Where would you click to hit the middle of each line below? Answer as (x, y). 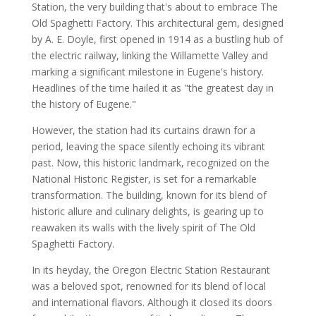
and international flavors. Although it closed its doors (152, 303)
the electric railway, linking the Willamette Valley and (150, 56)
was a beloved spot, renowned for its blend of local (148, 286)
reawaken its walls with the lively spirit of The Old (143, 228)
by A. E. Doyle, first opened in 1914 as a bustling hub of (157, 39)
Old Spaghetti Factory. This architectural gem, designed (157, 23)
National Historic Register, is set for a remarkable (144, 179)
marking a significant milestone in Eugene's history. (147, 72)
